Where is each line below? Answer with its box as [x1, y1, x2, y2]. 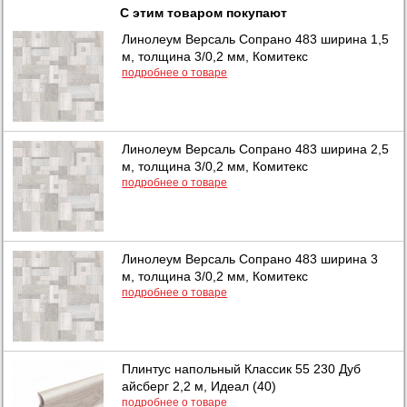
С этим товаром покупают [119, 5, 287, 20]
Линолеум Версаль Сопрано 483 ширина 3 [122, 251, 379, 266]
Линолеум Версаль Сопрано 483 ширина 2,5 [122, 141, 390, 156]
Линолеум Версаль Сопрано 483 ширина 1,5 [122, 31, 390, 46]
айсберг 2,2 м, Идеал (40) [122, 378, 277, 393]
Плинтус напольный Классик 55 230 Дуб [122, 361, 362, 376]
